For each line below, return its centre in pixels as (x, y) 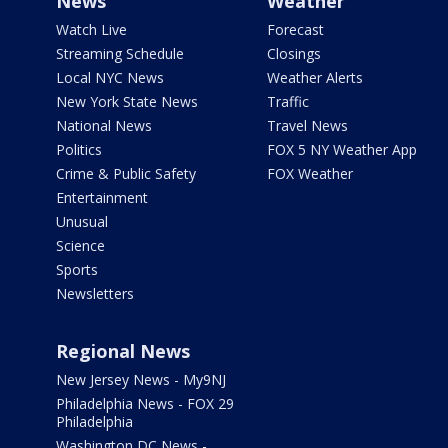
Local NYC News (110, 77)
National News (104, 125)
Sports (77, 269)
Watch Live (91, 29)
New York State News (127, 101)
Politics (79, 149)
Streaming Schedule (120, 53)
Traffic (287, 101)
